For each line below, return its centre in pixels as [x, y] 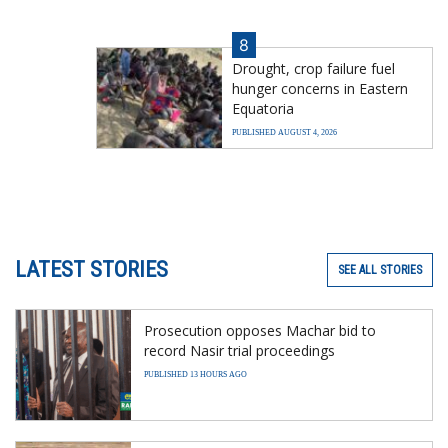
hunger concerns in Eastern [320, 88]
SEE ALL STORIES [380, 269]
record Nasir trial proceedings [239, 350]
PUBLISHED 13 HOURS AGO [195, 374]
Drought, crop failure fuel [313, 68]
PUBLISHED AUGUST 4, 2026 [284, 132]
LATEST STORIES [91, 269]
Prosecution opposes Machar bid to [260, 330]
